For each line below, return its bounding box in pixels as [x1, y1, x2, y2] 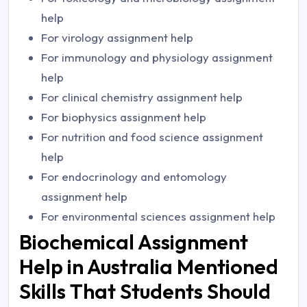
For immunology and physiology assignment [41, 50, 273, 64]
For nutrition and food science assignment [41, 130, 263, 144]
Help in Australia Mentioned [19, 254, 278, 280]
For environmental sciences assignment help [41, 209, 275, 223]
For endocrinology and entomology [41, 169, 227, 184]
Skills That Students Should [19, 278, 271, 304]
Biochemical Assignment [19, 229, 248, 255]
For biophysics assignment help [41, 110, 206, 124]
